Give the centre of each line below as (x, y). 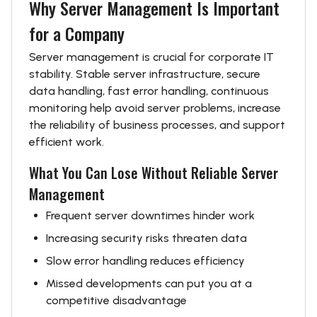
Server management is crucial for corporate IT (151, 57)
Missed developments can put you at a (149, 283)
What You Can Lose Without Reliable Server (154, 173)
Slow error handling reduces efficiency (145, 261)
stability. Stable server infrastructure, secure (145, 74)
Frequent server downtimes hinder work (150, 215)
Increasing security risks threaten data (146, 238)
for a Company (77, 33)
